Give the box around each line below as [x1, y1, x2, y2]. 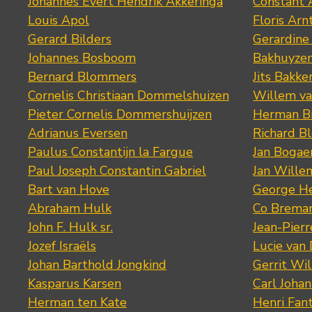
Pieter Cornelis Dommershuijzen [28, 105, 212, 123]
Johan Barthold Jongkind [28, 256, 166, 273]
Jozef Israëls [28, 237, 96, 254]
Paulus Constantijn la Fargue [28, 143, 193, 160]
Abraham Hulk [28, 199, 111, 217]
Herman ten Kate [28, 293, 127, 311]
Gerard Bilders [28, 30, 111, 47]
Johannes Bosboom [28, 49, 136, 66]
